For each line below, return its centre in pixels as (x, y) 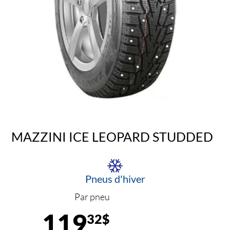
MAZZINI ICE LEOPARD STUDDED (112, 136)
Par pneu (92, 197)
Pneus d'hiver (115, 179)
